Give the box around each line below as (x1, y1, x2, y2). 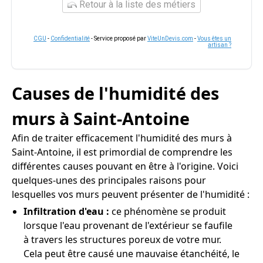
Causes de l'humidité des (12, 82, 219, 104)
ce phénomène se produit (112, 205, 226, 218)
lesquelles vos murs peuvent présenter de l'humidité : (12, 188, 249, 201)
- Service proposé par (90, 35, 147, 42)
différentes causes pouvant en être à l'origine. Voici (12, 160, 238, 173)
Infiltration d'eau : (23, 205, 112, 218)
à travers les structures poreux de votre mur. (23, 233, 221, 246)
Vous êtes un (197, 35, 231, 42)
